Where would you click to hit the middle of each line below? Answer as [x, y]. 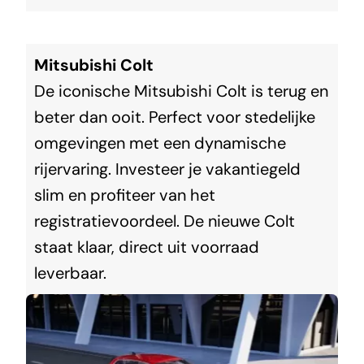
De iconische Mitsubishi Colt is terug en [181, 91]
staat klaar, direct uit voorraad [146, 247]
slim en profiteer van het [124, 195]
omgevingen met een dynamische [160, 143]
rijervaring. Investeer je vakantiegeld [167, 169]
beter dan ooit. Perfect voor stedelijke [174, 117]
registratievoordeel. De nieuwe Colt [164, 221]
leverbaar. [70, 273]
